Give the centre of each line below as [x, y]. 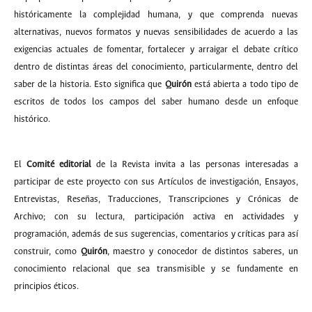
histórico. [32, 119]
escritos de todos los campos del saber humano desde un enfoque [156, 102]
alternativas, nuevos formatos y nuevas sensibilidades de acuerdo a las [156, 32]
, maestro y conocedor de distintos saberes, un [203, 252]
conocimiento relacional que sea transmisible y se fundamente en [156, 269]
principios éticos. [46, 287]
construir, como [47, 252]
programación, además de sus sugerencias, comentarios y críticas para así [156, 234]
